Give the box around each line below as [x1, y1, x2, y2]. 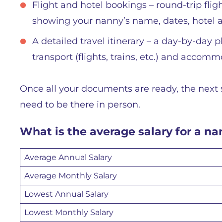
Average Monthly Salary [24, 171, 117, 180]
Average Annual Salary [24, 153, 112, 162]
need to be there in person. [20, 99, 140, 110]
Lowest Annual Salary [24, 189, 109, 199]
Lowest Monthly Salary [24, 208, 113, 217]
